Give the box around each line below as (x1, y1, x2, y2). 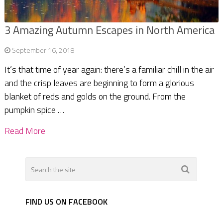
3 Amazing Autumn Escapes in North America (4, 21, 215, 39)
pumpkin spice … (4, 103, 64, 117)
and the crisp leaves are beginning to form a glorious (4, 76, 194, 90)
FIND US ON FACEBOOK (25, 196, 108, 208)
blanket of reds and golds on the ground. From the (4, 90, 186, 104)
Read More (4, 124, 45, 138)
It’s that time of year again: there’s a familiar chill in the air (4, 63, 214, 77)
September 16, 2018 (11, 45, 75, 56)
